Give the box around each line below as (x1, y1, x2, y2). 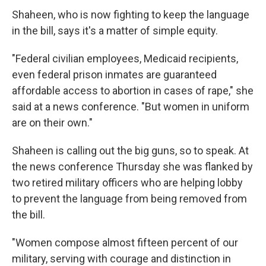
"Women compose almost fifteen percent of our (12, 236, 238, 249)
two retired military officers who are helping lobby (12, 176, 243, 189)
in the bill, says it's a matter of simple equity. (12, 24, 218, 37)
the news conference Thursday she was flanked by (12, 160, 253, 173)
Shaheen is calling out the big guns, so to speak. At (12, 144, 249, 157)
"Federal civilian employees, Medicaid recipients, (12, 52, 238, 65)
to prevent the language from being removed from (12, 192, 247, 205)
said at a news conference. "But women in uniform (12, 100, 249, 113)
